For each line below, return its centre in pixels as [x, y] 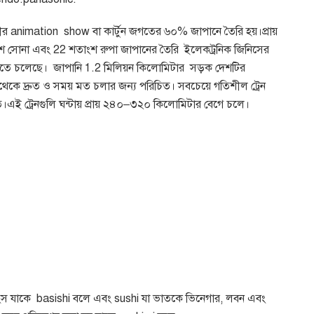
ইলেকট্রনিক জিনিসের [227, 50]
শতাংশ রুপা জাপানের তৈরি [124, 50]
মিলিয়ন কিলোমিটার [144, 68]
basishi [55, 298]
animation [33, 32]
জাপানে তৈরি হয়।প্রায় [234, 32]
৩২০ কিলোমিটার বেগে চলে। [190, 105]
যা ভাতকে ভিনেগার [181, 298]
